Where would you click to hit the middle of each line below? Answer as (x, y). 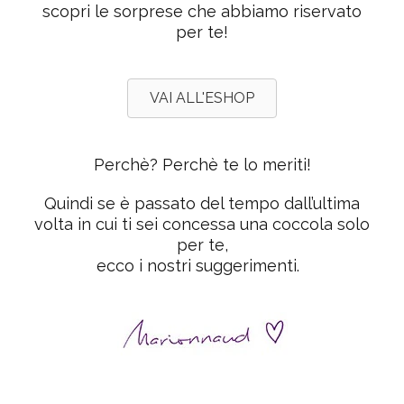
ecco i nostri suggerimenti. (202, 266)
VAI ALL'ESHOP (202, 98)
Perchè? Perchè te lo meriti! (202, 165)
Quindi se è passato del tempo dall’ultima (202, 203)
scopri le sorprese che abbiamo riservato (202, 11)
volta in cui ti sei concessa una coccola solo (202, 224)
